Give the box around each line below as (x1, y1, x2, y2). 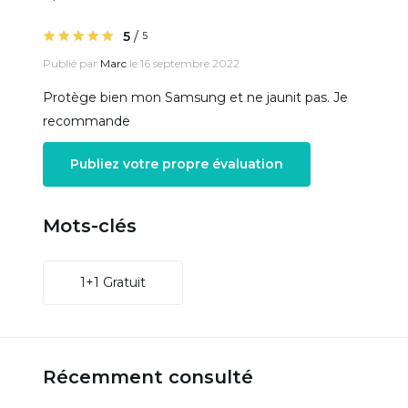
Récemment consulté (43, 366, 253, 388)
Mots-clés (43, 215, 137, 237)
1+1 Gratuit (80, 274, 146, 291)
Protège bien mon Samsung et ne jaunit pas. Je (43, 89, 348, 106)
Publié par (43, 56, 100, 70)
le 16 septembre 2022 (127, 56, 240, 70)
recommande (43, 113, 130, 129)
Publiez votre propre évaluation (70, 156, 283, 172)
